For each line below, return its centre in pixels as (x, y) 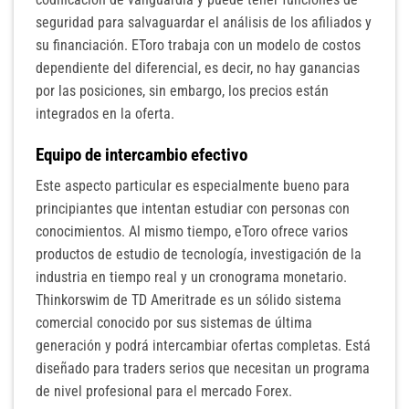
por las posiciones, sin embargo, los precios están (182, 90)
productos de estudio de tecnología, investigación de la (199, 255)
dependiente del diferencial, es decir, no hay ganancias (198, 68)
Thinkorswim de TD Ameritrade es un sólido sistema (189, 300)
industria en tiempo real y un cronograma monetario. (191, 278)
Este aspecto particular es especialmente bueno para (193, 186)
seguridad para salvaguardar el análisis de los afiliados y (204, 22)
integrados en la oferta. (105, 113)
